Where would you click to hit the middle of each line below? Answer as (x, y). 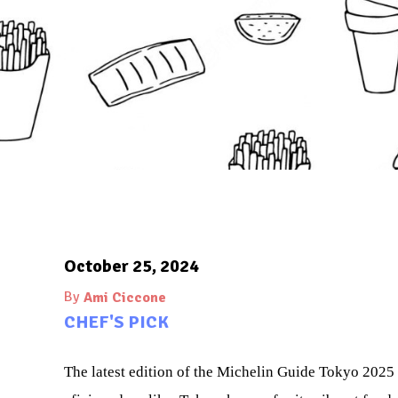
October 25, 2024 (131, 266)
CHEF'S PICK (116, 322)
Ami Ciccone (125, 298)
